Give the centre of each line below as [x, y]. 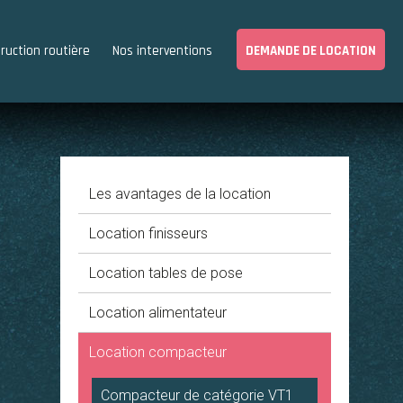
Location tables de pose [166, 273]
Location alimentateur [157, 313]
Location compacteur [157, 352]
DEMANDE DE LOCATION [311, 51]
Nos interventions [162, 51]
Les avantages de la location [179, 194]
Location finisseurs [148, 233]
